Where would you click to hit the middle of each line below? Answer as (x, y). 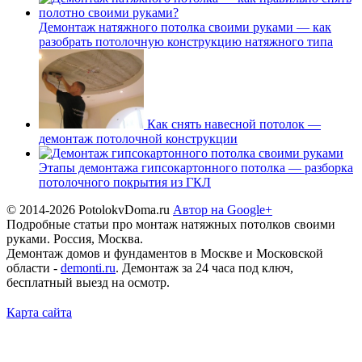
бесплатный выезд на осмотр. (88, 282)
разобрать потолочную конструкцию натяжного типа (186, 42)
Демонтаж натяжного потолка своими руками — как (185, 27)
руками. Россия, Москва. (75, 238)
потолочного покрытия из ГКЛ (125, 182)
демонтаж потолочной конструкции (138, 138)
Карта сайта (39, 312)
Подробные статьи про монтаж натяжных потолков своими (171, 224)
